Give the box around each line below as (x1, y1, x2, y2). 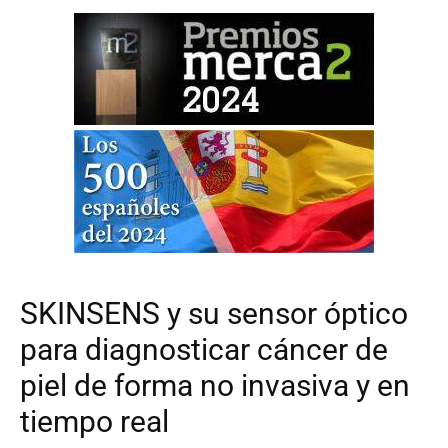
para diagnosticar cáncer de (20, 332, 388, 368)
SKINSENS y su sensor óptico (20, 296, 408, 332)
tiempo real (20, 404, 169, 440)
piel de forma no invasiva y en (20, 368, 410, 404)
